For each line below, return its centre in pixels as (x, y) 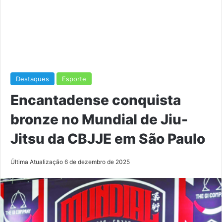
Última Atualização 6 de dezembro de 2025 (70, 162)
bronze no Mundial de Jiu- (99, 119)
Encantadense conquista (96, 100)
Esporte (74, 79)
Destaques (32, 79)
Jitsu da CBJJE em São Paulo (108, 139)
